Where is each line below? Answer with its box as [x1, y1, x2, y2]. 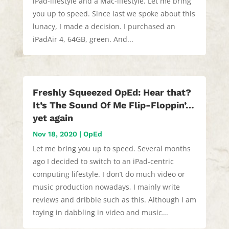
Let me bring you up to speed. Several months [32, 144, 191, 154]
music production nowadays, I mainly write [32, 182, 180, 192]
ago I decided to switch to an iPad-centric [32, 156, 174, 167]
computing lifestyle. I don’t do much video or [32, 169, 185, 179]
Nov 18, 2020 [32, 130, 77, 139]
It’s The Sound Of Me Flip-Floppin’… [32, 100, 194, 111]
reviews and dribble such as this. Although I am [32, 195, 196, 205]
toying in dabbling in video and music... [32, 208, 168, 218]
